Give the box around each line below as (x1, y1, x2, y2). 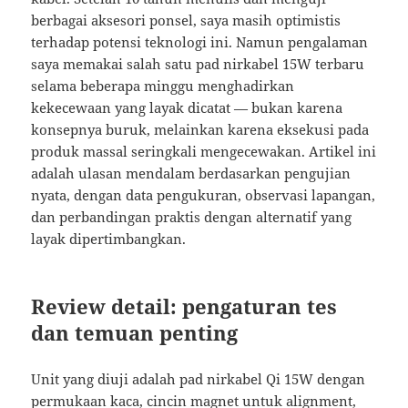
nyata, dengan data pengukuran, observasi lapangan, (31, 186, 376, 205)
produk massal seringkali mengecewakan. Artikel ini (31, 142, 377, 161)
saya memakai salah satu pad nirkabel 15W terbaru (31, 55, 365, 74)
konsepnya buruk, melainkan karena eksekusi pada (31, 120, 370, 139)
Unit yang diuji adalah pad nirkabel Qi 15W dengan (31, 370, 366, 389)
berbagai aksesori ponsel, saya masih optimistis (31, 11, 342, 30)
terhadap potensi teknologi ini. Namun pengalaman (31, 33, 369, 52)
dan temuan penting (31, 319, 239, 347)
